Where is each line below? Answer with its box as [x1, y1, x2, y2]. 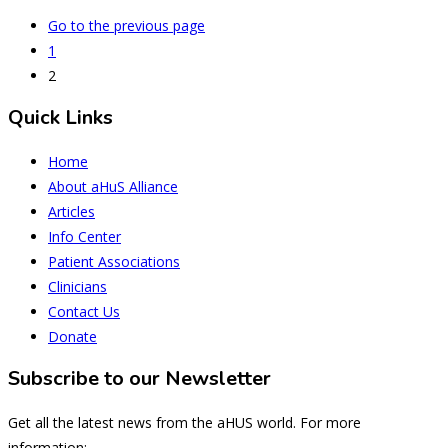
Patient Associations [48, 251, 180, 271]
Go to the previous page [48, 15, 205, 35]
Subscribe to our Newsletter [8, 365, 271, 393]
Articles [48, 201, 95, 221]
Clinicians [48, 276, 107, 296]
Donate [48, 326, 97, 346]
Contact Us [48, 301, 120, 321]
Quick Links [8, 104, 113, 132]
